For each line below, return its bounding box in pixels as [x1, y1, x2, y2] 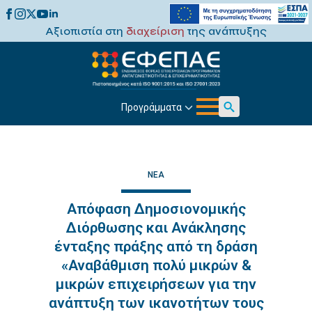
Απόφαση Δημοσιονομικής [66, 201, 246, 217]
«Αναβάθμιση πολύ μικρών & [61, 257, 251, 274]
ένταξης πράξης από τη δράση [54, 238, 258, 255]
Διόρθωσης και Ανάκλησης [66, 219, 246, 236]
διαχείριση [126, 24, 185, 38]
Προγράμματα [120, 101, 182, 113]
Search [218, 118, 251, 131]
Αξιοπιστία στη [45, 24, 126, 38]
